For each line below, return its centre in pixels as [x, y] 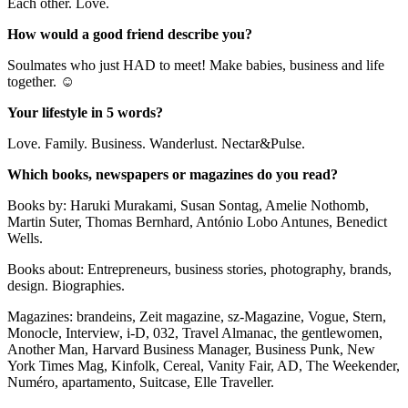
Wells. [25, 238]
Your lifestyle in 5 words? [85, 112]
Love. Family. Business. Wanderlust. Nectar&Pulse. [156, 143]
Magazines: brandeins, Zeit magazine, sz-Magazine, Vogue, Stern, [197, 316]
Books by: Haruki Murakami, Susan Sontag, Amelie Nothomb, [188, 205]
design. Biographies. [66, 285]
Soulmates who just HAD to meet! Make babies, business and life [196, 65]
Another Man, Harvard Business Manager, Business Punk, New [191, 349]
